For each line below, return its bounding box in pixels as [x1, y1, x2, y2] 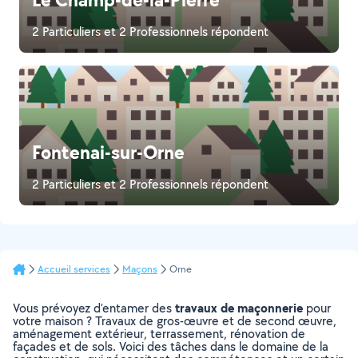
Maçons [122, 262, 157, 276]
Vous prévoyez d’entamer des [13, 300, 175, 316]
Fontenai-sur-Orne [32, 139, 185, 165]
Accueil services [38, 262, 110, 276]
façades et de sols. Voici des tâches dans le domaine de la [13, 338, 328, 355]
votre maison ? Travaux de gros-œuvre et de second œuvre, [13, 312, 336, 329]
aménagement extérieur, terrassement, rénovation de [13, 325, 305, 342]
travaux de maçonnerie [175, 299, 303, 316]
